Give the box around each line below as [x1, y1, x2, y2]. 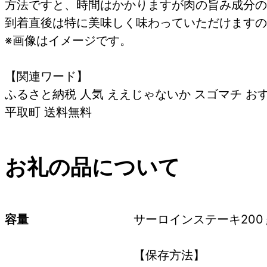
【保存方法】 [133, 247, 205, 262]
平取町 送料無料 [5, 104, 92, 119]
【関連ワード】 [5, 69, 88, 83]
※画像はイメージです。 [5, 33, 132, 48]
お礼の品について [5, 153, 180, 180]
